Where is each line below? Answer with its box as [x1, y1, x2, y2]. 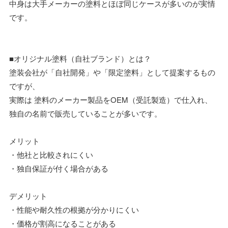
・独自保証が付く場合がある [9, 162, 108, 174]
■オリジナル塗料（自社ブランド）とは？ [9, 52, 151, 64]
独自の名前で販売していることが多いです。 [9, 107, 162, 119]
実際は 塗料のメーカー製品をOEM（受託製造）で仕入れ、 [9, 94, 212, 105]
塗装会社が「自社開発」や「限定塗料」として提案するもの [9, 66, 215, 77]
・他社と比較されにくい [9, 149, 93, 160]
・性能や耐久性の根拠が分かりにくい [9, 204, 139, 215]
